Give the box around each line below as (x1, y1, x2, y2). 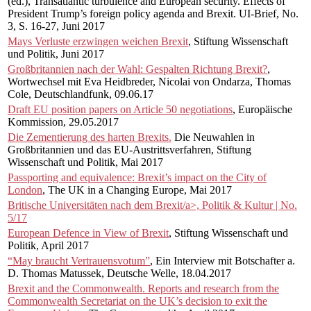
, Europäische (233, 103, 292, 115)
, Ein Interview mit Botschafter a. (150, 254, 295, 267)
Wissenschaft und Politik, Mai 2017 (8, 155, 163, 168)
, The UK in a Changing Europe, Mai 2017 (42, 183, 232, 196)
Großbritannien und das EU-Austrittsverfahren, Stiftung (8, 143, 251, 155)
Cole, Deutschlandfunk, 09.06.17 (8, 87, 153, 100)
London (8, 183, 42, 196)
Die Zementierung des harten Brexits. (8, 131, 171, 143)
